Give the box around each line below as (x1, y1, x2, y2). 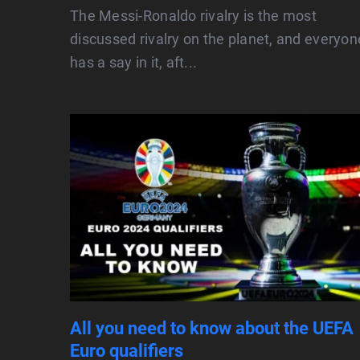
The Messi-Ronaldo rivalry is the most (70, 7, 317, 25)
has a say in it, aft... (70, 54, 198, 72)
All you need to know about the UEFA (70, 318, 354, 339)
